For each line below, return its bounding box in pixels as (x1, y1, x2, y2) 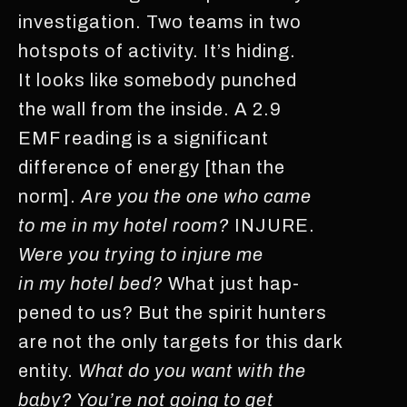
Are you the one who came (81, 185, 312, 206)
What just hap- (164, 273, 300, 293)
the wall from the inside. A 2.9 (18, 98, 282, 119)
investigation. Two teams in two (18, 11, 302, 32)
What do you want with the (78, 360, 306, 381)
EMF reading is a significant (18, 127, 269, 148)
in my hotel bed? (18, 273, 164, 293)
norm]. (18, 185, 81, 206)
